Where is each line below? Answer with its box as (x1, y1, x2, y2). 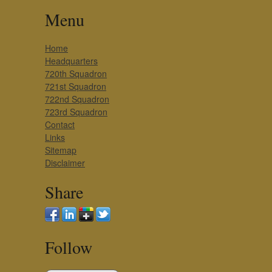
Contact (45, 118, 75, 131)
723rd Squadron (45, 106, 107, 118)
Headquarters (45, 55, 98, 67)
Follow (45, 236, 92, 259)
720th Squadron (45, 67, 107, 80)
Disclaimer (45, 157, 85, 169)
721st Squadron (45, 80, 106, 92)
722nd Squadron (45, 93, 109, 105)
